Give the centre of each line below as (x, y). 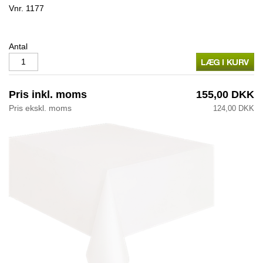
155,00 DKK (225, 95)
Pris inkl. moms (48, 95)
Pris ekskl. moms (40, 108)
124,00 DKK (234, 108)
